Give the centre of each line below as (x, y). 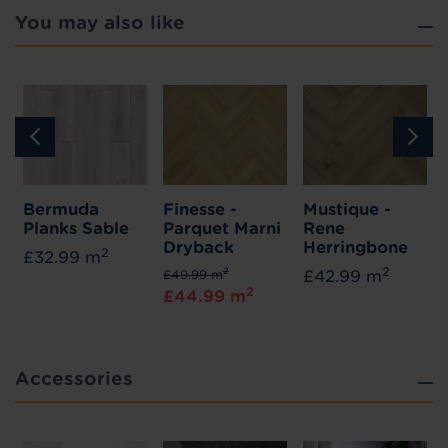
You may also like (100, 22)
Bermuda (61, 209)
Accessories (74, 378)
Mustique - (347, 209)
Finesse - (200, 209)
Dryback (198, 247)
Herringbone (355, 247)
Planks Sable (76, 228)
